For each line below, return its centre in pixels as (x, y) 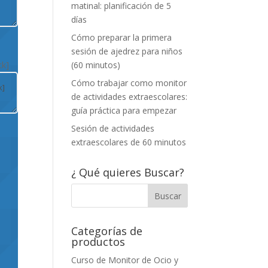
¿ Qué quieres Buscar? (128, 172)
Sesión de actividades (113, 128)
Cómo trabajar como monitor (129, 83)
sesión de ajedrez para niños (127, 51)
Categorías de (107, 231)
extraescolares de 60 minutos (129, 142)
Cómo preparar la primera (122, 37)
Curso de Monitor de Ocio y (125, 260)
